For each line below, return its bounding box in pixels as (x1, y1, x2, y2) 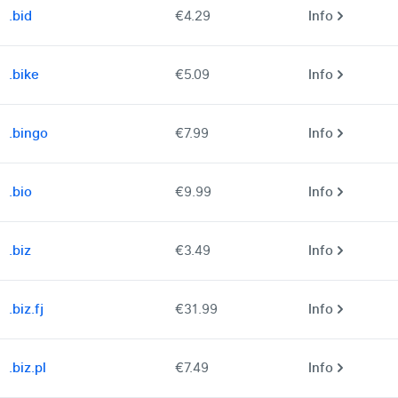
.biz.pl (9, 358, 46, 378)
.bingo (9, 123, 48, 144)
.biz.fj (9, 299, 44, 320)
